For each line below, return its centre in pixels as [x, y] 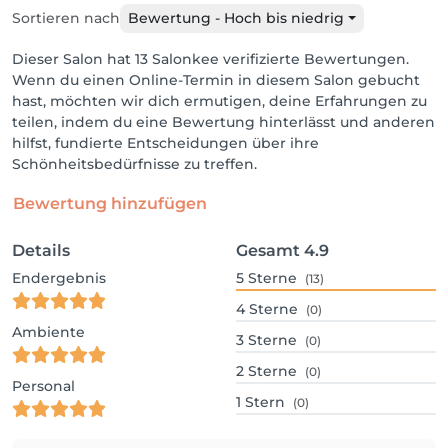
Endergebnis [59, 278]
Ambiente [48, 332]
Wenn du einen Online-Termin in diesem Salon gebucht [216, 80]
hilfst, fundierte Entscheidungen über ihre [165, 143]
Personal [43, 386]
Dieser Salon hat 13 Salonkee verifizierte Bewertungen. [210, 59]
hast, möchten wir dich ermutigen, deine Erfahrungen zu [219, 101]
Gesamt [268, 250]
